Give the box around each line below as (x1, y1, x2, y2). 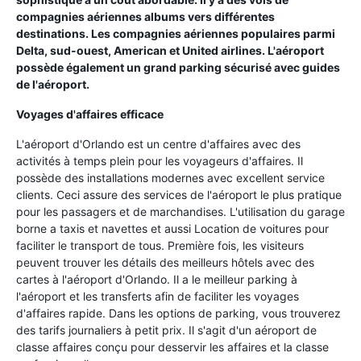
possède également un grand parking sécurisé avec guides (16, 60, 340, 74)
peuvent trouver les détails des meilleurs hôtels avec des (16, 255, 314, 269)
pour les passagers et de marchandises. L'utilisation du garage (16, 205, 345, 218)
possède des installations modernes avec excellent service (16, 171, 325, 185)
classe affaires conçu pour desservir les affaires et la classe (16, 340, 329, 354)
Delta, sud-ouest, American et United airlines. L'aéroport (16, 44, 324, 57)
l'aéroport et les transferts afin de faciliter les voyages (16, 289, 299, 303)
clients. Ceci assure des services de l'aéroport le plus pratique (16, 188, 342, 201)
